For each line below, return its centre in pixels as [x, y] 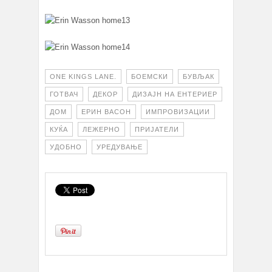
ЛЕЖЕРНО [101, 130]
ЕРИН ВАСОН [106, 112]
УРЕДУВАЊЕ [120, 147]
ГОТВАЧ [64, 94]
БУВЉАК [199, 77]
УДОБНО [66, 147]
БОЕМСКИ [150, 77]
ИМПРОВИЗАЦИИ [178, 112]
